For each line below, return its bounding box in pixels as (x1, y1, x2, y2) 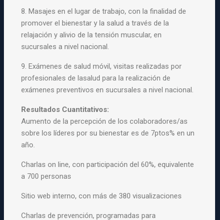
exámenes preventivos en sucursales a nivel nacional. (21, 85, 194, 94)
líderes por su (52, 129, 100, 137)
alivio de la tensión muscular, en (57, 30, 162, 39)
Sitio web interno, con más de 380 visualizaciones (21, 192, 182, 200)
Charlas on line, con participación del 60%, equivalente (21, 160, 194, 169)
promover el (21, 19, 62, 27)
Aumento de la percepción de (21, 117, 118, 126)
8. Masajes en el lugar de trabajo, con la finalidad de (21, 7, 187, 16)
